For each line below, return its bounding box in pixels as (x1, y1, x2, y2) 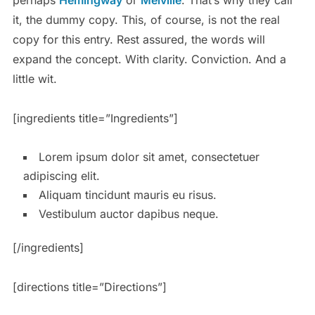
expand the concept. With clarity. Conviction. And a (12, 51, 286, 66)
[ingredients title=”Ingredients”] (12, 110, 178, 125)
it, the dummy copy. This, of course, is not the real (12, 12, 280, 27)
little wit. (12, 71, 57, 86)
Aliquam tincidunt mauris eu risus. (38, 187, 217, 202)
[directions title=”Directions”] (12, 279, 167, 294)
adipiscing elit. (22, 168, 100, 183)
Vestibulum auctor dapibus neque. (38, 206, 219, 221)
